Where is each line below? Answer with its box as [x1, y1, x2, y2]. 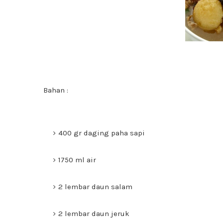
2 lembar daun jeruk [58, 209, 129, 218]
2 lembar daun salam [58, 182, 132, 191]
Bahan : [43, 86, 68, 95]
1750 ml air [58, 155, 96, 164]
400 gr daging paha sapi [58, 128, 145, 137]
